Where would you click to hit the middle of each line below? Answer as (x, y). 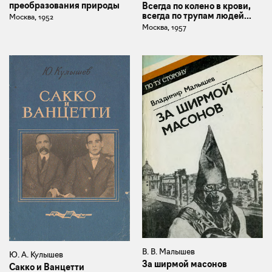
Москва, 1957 (164, 27)
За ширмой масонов (185, 264)
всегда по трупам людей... (197, 15)
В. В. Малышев (168, 252)
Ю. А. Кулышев (36, 255)
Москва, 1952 (31, 17)
